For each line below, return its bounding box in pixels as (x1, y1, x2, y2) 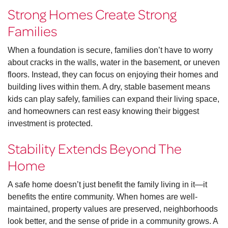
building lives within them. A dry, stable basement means (8, 82, 210, 92)
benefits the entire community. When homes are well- (8, 192, 197, 202)
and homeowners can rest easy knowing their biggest (8, 107, 199, 116)
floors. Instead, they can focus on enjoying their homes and (8, 70, 218, 79)
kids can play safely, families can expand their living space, (8, 95, 219, 104)
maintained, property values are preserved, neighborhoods (8, 205, 218, 214)
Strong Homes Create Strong (8, 5, 177, 23)
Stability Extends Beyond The (8, 139, 182, 157)
